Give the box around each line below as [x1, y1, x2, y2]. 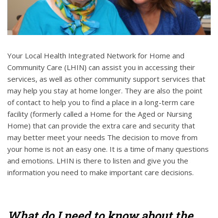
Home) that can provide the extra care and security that [7, 121, 195, 131]
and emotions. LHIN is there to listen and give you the [7, 156, 188, 166]
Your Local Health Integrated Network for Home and [7, 51, 184, 61]
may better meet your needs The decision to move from [7, 132, 198, 143]
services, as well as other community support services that [7, 74, 205, 84]
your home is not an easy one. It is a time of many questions [7, 144, 209, 154]
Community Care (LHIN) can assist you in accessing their [7, 62, 195, 73]
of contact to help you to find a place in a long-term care [7, 97, 195, 108]
